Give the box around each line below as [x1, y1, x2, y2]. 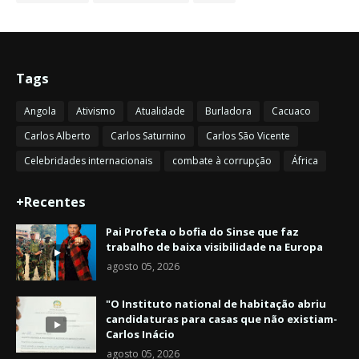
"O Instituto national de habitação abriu [106, 296, 326, 312]
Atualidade [135, 104, 185, 119]
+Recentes [16, 193, 86, 212]
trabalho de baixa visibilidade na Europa [106, 240, 323, 255]
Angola [24, 104, 56, 119]
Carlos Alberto [24, 129, 91, 143]
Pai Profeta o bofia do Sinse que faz [106, 224, 299, 240]
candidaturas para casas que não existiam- [106, 312, 337, 327]
